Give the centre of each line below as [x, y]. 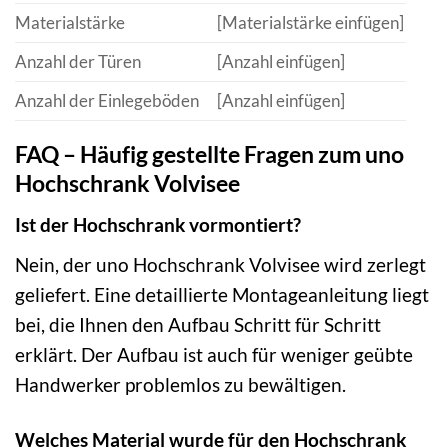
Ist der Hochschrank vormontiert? [158, 224]
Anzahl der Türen [78, 62]
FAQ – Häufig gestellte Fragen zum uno [209, 154]
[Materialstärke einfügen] [310, 23]
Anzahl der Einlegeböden [107, 101]
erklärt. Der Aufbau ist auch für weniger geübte [214, 354]
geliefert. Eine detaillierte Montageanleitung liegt [222, 294]
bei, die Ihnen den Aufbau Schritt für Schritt [198, 324]
